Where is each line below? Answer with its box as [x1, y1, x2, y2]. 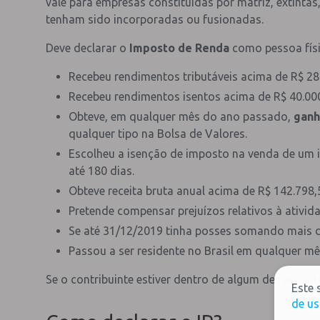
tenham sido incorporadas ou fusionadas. [46, 12, 264, 26]
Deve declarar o [46, 41, 129, 54]
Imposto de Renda [129, 41, 229, 54]
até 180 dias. [69, 164, 134, 177]
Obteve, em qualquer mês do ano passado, [69, 109, 294, 123]
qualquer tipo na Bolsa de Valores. [69, 126, 247, 140]
